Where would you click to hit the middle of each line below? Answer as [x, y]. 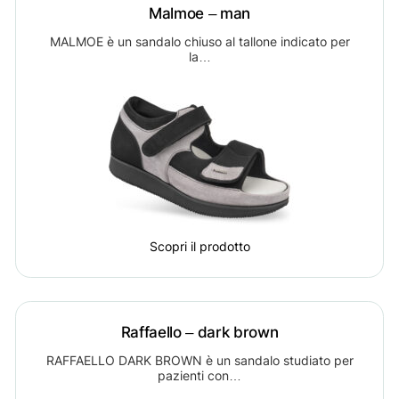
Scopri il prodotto [199, 247]
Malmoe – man [199, 12]
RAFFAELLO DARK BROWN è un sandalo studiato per [199, 360]
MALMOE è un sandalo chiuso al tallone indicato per [199, 42]
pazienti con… [199, 375]
